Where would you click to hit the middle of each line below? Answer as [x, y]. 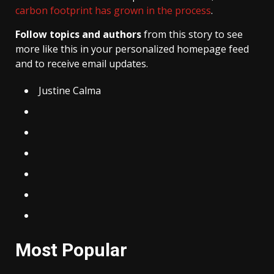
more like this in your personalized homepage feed [132, 49]
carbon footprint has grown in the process [113, 11]
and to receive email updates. [82, 64]
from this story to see [192, 35]
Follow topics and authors [78, 35]
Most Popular [71, 250]
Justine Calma [70, 91]
